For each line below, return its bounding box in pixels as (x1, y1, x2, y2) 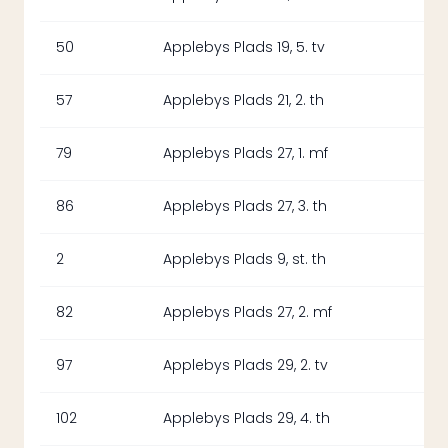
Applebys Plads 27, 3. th (163, 198, 327, 215)
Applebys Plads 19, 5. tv (163, 39, 325, 56)
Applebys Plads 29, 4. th (163, 410, 330, 427)
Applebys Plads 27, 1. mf (163, 145, 328, 162)
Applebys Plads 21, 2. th (163, 92, 324, 109)
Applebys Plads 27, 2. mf (163, 304, 332, 321)
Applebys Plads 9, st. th (163, 251, 326, 268)
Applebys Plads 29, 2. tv (163, 357, 328, 374)
